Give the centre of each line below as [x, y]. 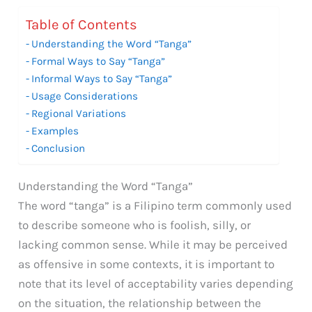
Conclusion [58, 148]
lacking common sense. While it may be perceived [153, 244]
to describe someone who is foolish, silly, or [135, 225]
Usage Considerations [85, 96]
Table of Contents [82, 25]
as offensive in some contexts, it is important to [147, 264]
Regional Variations [79, 113]
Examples [55, 131]
